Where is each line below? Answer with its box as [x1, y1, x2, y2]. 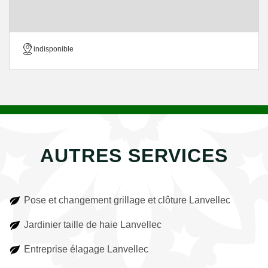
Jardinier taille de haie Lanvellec [24, 220, 162, 230]
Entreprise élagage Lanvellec [24, 244, 148, 254]
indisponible [33, 45, 74, 53]
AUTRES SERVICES [40, 145, 228, 166]
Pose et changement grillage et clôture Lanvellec [24, 195, 230, 205]
